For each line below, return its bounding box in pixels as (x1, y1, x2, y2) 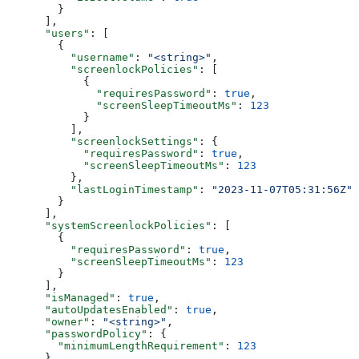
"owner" (6, 315, 90, 328)
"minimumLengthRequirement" (6, 339, 224, 352)
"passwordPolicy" (6, 327, 147, 340)
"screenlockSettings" (6, 135, 199, 147)
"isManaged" (6, 291, 115, 304)
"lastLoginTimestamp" (6, 183, 199, 196)
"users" (6, 26, 90, 39)
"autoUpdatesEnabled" (6, 303, 173, 316)
